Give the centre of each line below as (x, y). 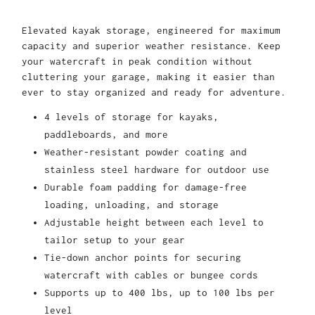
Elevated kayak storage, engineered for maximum (151, 31)
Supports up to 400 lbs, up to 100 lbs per (160, 293)
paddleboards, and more (106, 135)
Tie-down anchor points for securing (143, 258)
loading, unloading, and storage (131, 205)
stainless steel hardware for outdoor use (157, 170)
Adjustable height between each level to (154, 223)
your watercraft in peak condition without (137, 62)
